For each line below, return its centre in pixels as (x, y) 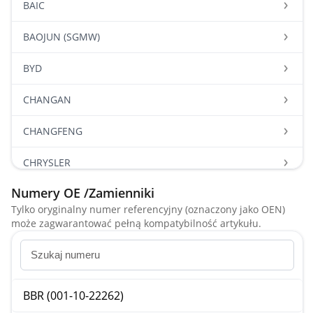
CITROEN (44, 194)
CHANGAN (47, 100)
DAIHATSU (47, 288)
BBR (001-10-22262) (73, 296)
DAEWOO (45, 257)
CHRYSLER (47, 162)
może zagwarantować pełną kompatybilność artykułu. (136, 223)
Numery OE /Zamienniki (83, 193)
